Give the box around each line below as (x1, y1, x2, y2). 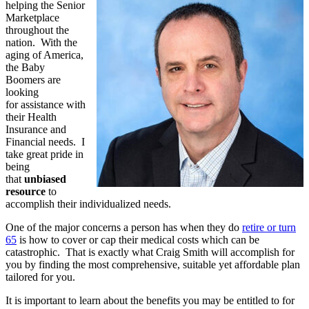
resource (6, 185, 46, 197)
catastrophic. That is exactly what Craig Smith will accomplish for (6, 246, 295, 258)
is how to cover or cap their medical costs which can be (17, 233, 259, 246)
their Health (6, 110, 57, 123)
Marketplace (6, 11, 59, 23)
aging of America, (6, 48, 83, 61)
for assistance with (6, 98, 86, 110)
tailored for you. (6, 270, 75, 283)
